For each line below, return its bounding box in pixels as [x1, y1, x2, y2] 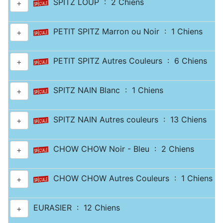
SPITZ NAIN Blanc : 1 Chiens [48, 85, 163, 96]
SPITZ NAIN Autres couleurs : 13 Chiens [48, 114, 207, 125]
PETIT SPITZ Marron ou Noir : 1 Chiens [48, 26, 203, 37]
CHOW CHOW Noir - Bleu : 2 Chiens [48, 144, 194, 154]
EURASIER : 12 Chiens [28, 203, 120, 213]
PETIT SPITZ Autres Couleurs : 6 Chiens [48, 56, 207, 66]
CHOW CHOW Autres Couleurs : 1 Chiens [48, 173, 213, 184]
